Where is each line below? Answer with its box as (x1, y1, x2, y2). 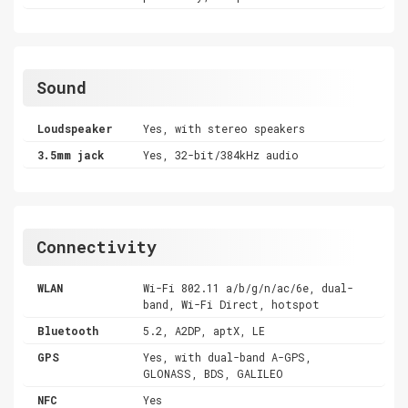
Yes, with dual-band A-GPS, (143, 349, 312, 364)
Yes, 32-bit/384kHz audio (143, 147, 300, 162)
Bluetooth (37, 322, 98, 338)
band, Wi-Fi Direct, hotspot (143, 296, 321, 311)
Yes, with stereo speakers (143, 120, 306, 136)
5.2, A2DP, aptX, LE (143, 322, 266, 338)
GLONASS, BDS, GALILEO (143, 365, 284, 381)
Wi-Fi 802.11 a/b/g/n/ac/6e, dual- (143, 280, 354, 295)
